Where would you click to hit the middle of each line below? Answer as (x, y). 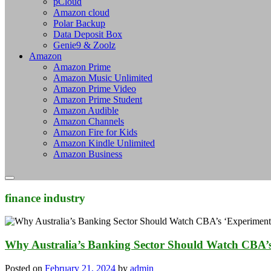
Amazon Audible (86, 110)
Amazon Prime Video (95, 88)
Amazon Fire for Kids (95, 132)
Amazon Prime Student (98, 99)
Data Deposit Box (88, 34)
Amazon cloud (81, 12)
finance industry (45, 198)
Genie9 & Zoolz (84, 45)
